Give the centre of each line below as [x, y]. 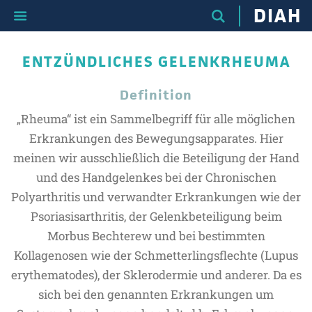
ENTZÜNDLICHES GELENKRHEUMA [156, 62]
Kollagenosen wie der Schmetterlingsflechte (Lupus [156, 255]
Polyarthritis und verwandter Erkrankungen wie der [156, 197]
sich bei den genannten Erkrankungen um [156, 294]
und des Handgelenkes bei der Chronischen [156, 177]
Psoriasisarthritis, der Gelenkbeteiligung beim [156, 216]
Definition [156, 95]
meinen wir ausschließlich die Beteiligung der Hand [156, 158]
